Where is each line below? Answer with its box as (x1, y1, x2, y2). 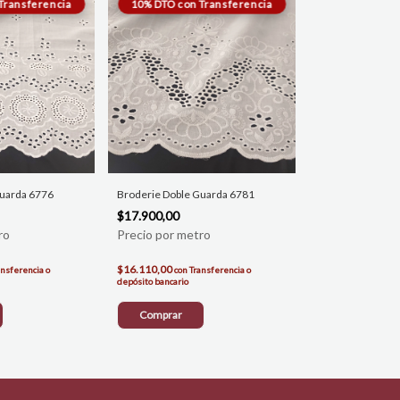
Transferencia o (189, 264, 251, 276)
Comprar (139, 308, 182, 322)
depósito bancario (117, 276, 188, 287)
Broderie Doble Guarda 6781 (117, 187, 254, 202)
